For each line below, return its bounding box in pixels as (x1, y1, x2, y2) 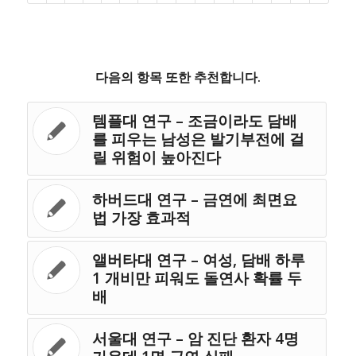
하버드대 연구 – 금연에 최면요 (91, 188, 297, 211)
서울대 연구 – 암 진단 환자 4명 (91, 327, 299, 350)
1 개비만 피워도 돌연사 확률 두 (91, 267, 302, 289)
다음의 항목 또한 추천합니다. (95, 68, 261, 87)
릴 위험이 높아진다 (91, 146, 221, 168)
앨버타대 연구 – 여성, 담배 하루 (91, 249, 305, 271)
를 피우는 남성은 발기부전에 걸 (91, 128, 304, 150)
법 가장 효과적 (91, 207, 191, 229)
